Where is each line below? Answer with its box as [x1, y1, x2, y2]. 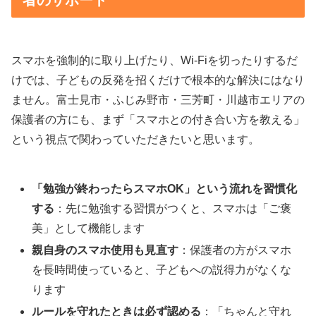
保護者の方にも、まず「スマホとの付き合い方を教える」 [11, 113, 305, 126]
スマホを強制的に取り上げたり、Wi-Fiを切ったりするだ [11, 54, 298, 66]
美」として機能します [32, 221, 145, 234]
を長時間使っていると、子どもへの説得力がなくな [32, 263, 292, 276]
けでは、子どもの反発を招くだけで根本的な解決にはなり [11, 73, 305, 86]
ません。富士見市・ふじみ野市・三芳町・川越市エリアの [11, 93, 305, 106]
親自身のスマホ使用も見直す [32, 243, 179, 256]
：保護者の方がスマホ [178, 243, 292, 256]
